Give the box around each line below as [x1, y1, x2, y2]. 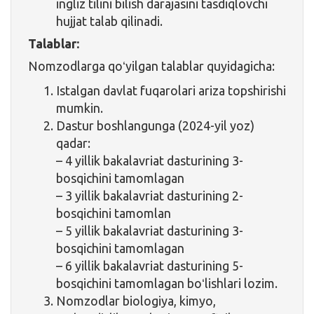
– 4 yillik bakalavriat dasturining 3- [56, 153, 243, 168]
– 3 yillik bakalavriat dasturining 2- [56, 188, 243, 203]
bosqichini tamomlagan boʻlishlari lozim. [56, 275, 278, 290]
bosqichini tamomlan [56, 205, 171, 220]
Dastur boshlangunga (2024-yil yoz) [56, 118, 254, 132]
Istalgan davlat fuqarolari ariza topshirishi [56, 83, 286, 97]
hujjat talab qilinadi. [56, 13, 163, 28]
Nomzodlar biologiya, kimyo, [56, 293, 216, 308]
